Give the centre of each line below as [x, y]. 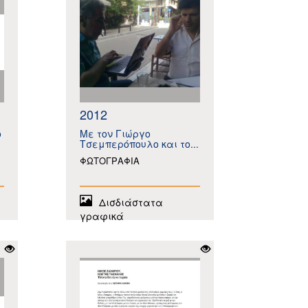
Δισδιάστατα [131, 202]
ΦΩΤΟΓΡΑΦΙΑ [110, 161]
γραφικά [102, 216]
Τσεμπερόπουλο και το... [139, 144]
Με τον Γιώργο [115, 133]
